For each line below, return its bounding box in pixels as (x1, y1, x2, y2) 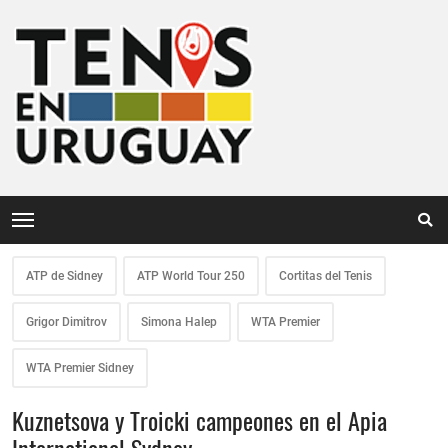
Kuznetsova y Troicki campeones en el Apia (12, 402, 387, 438)
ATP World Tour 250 (137, 269, 245, 283)
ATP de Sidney (26, 269, 103, 283)
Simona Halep (141, 315, 217, 329)
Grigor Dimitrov (26, 315, 107, 329)
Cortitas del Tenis (279, 269, 372, 283)
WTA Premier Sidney (26, 361, 134, 375)
